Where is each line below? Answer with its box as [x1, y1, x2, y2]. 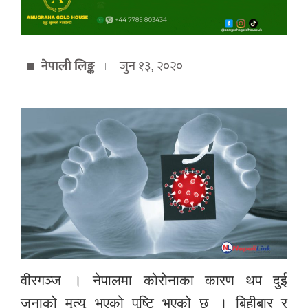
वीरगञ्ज [21, 269, 61, 289]
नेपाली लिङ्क [41, 54, 95, 77]
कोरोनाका [143, 269, 194, 289]
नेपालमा [93, 269, 133, 289]
